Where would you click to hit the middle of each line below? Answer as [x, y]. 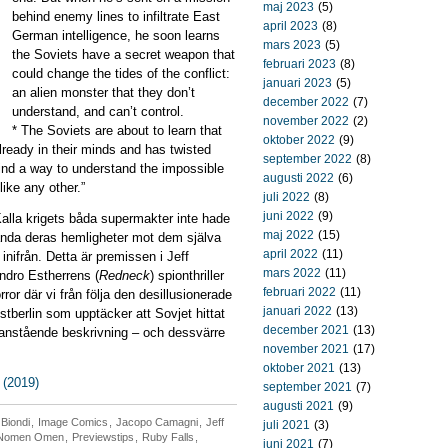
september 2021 [307, 387]
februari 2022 [299, 292]
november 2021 [306, 349]
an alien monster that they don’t [103, 92]
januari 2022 [297, 311]
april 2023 [290, 26]
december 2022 [306, 102]
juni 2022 [288, 216]
